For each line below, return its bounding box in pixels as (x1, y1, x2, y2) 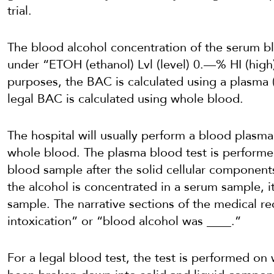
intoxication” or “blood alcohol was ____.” (7, 213, 241, 229)
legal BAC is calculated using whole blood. (7, 91, 243, 107)
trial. (7, 2, 32, 19)
